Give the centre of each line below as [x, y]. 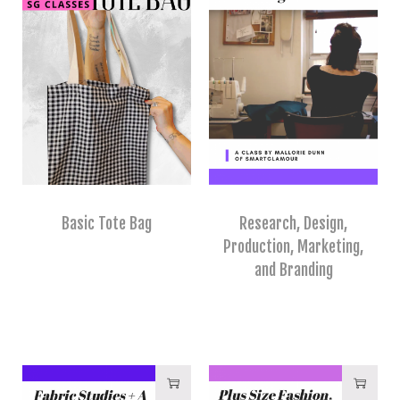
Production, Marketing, [293, 247]
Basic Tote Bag [107, 224]
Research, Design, [293, 224]
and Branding [293, 270]
